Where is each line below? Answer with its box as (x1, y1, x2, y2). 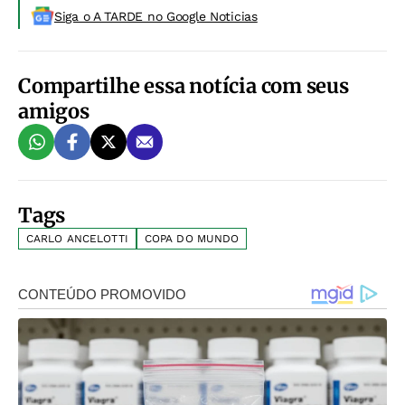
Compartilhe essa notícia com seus (18, 72, 349, 99)
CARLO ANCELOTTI (26, 231, 128, 245)
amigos (18, 98, 89, 124)
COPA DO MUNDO (144, 231, 240, 245)
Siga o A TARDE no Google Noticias (54, 8, 258, 24)
